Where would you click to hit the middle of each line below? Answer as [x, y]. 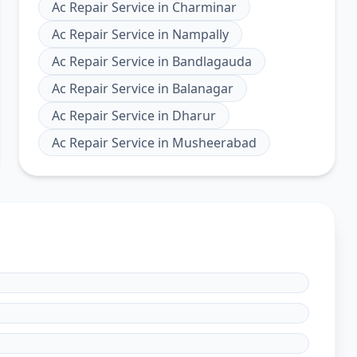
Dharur [194, 116]
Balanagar [202, 88]
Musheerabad [214, 143]
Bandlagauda [212, 61]
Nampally [200, 34]
